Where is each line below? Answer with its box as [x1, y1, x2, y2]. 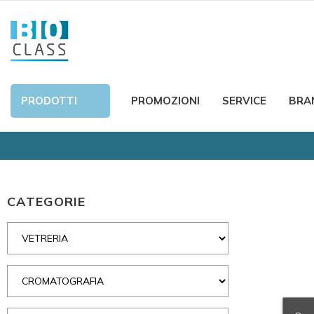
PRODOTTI [21, 94, 77, 107]
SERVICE [222, 94, 266, 107]
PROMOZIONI [131, 94, 200, 107]
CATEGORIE [7, 193, 86, 210]
